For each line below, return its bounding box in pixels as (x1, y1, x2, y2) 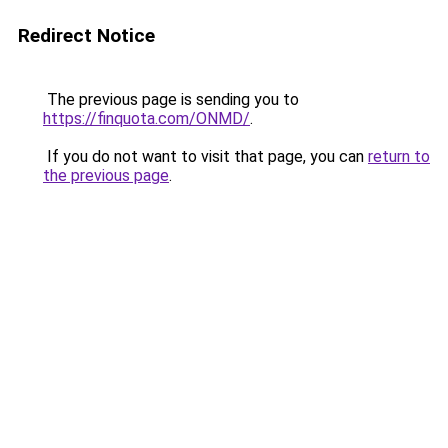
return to (368, 147, 430, 166)
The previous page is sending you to (43, 90, 299, 109)
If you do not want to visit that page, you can (43, 147, 368, 166)
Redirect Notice (18, 24, 155, 47)
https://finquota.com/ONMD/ (43, 109, 250, 128)
